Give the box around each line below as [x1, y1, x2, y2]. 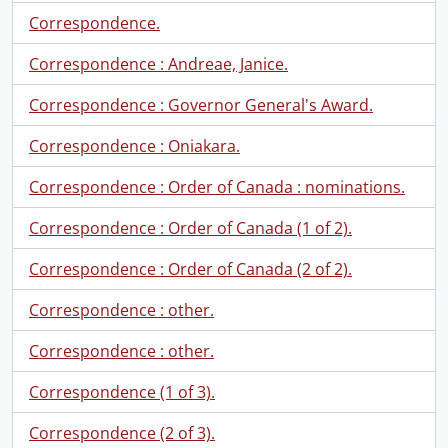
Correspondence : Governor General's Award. [29, 94, 373, 116]
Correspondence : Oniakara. [29, 135, 240, 157]
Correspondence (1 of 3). [29, 381, 215, 403]
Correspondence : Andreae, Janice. [29, 53, 288, 75]
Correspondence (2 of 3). [29, 422, 215, 444]
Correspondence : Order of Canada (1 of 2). [29, 217, 352, 239]
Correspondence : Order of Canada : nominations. [29, 176, 405, 198]
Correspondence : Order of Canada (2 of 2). [29, 258, 352, 280]
